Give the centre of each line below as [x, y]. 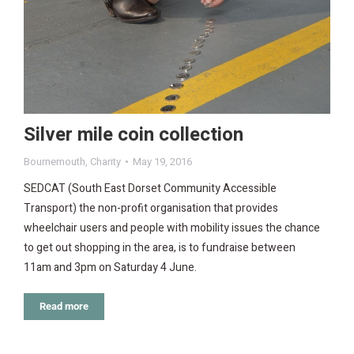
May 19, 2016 [162, 161]
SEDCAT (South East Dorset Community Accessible [150, 188]
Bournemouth [55, 161]
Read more [64, 306]
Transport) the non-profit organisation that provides [151, 208]
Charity [105, 161]
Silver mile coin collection [134, 134]
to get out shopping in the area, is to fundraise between [160, 247]
